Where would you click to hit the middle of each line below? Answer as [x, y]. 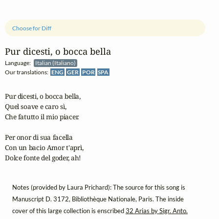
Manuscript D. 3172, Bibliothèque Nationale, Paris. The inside [98, 199]
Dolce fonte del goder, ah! [43, 157]
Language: [19, 63]
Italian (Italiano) [56, 63]
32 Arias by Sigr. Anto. [157, 211]
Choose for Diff [32, 28]
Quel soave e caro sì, [36, 106]
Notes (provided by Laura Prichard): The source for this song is [99, 187]
